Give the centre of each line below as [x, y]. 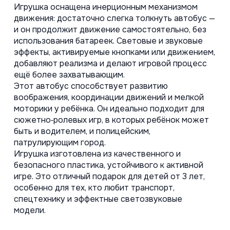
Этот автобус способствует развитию [91, 86]
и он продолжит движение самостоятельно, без [110, 30]
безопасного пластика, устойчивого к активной [109, 165]
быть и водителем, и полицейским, [82, 131]
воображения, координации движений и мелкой [109, 98]
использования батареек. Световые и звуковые [108, 41]
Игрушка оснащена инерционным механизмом [106, 7]
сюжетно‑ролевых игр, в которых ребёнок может [111, 120]
